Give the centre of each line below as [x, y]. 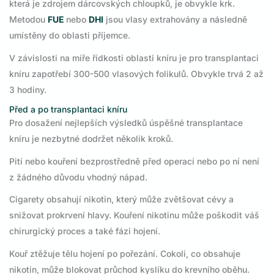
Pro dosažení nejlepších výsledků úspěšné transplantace [126, 123]
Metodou [28, 20]
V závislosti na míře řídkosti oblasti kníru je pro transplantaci [134, 57]
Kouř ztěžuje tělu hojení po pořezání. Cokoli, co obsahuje [125, 253]
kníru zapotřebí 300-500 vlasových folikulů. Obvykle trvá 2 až [136, 73]
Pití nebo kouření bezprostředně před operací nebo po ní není [134, 161]
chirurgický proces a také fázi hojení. [85, 231]
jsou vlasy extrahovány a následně [175, 20]
